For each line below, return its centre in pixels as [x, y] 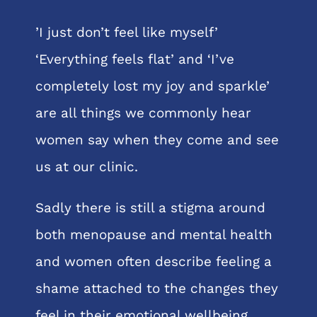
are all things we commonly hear [143, 113]
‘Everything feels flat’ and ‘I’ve [134, 59]
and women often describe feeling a [153, 261]
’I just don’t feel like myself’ [126, 32]
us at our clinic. [86, 166]
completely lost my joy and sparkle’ [152, 86]
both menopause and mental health [154, 234]
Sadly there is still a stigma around [150, 207]
